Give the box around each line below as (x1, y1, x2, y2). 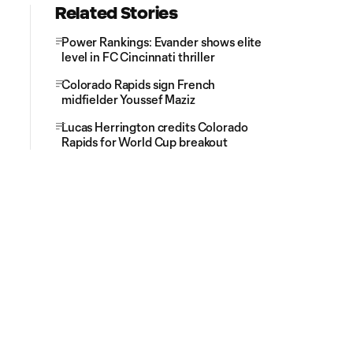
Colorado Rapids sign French (61, 76, 216, 91)
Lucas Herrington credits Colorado (61, 119, 248, 134)
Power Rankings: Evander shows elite (61, 34, 262, 49)
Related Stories (55, 3, 178, 22)
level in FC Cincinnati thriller (61, 49, 215, 64)
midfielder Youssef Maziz (61, 91, 195, 106)
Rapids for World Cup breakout (61, 134, 228, 149)
